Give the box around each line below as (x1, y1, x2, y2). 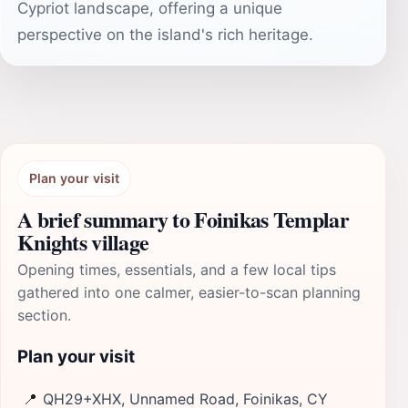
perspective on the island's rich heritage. (17, 25, 313, 44)
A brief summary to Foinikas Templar (17, 203, 349, 235)
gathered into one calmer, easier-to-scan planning (17, 283, 361, 301)
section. (17, 306, 71, 324)
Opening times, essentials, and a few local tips (17, 260, 336, 279)
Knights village (17, 226, 149, 258)
